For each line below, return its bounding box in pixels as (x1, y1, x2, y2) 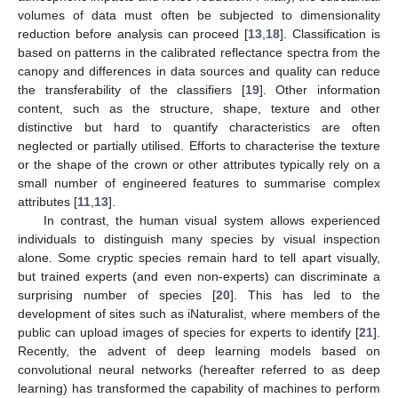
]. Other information (259, 83, 381, 98)
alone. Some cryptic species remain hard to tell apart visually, (18, 251, 380, 266)
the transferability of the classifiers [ (18, 83, 245, 98)
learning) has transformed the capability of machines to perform (18, 381, 380, 396)
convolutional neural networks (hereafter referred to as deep (18, 362, 380, 378)
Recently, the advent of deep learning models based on (18, 344, 380, 359)
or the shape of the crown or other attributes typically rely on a (18, 157, 380, 172)
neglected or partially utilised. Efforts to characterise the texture (18, 139, 380, 154)
